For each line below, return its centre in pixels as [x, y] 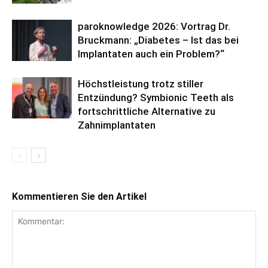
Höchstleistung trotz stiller [141, 83]
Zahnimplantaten [117, 125]
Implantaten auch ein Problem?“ [151, 54]
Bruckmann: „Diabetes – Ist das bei [158, 40]
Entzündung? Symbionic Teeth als [156, 97]
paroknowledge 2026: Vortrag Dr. [154, 26]
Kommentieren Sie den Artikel [79, 196]
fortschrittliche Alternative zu [147, 111]
